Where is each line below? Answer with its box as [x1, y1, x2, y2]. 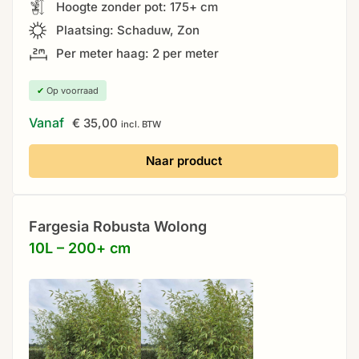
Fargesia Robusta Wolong [29, 217, 207, 235]
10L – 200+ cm [29, 239, 131, 256]
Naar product [145, 152, 222, 168]
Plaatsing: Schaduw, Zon [53, 22, 200, 38]
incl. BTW [121, 118, 161, 130]
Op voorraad [44, 84, 99, 96]
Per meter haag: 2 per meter [53, 45, 219, 61]
